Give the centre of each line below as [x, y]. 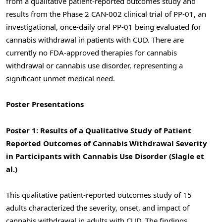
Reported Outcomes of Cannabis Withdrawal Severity [107, 143]
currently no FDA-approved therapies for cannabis [91, 53]
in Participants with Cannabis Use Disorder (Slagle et [105, 156]
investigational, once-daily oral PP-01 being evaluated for [104, 27]
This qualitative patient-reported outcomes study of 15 [99, 194]
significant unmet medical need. [60, 79]
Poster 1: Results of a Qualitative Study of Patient [99, 130]
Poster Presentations [45, 104]
